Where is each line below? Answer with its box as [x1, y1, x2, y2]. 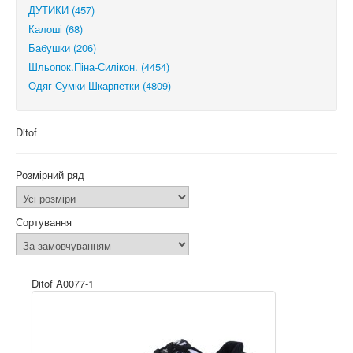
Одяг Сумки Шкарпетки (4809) [28, 78, 171, 93]
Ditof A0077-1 [32, 276, 94, 291]
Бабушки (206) [28, 40, 96, 55]
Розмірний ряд [16, 167, 84, 182]
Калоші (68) [28, 21, 83, 36]
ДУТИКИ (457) [28, 2, 95, 17]
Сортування [16, 214, 72, 229]
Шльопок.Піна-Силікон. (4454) [28, 59, 169, 74]
